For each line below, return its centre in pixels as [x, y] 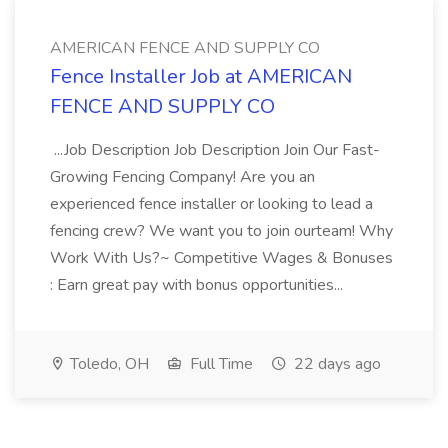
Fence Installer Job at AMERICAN [201, 76]
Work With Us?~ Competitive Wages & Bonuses [221, 258]
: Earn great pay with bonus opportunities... [198, 285]
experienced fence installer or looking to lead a [211, 204]
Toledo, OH [107, 364]
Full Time [219, 364]
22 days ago [335, 364]
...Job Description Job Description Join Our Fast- [215, 150]
